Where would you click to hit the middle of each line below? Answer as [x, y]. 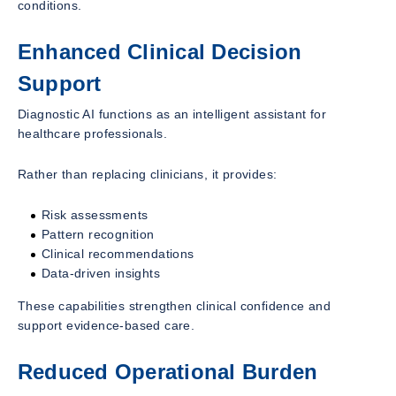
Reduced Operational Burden [168, 371]
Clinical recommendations [118, 253]
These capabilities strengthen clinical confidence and [175, 305]
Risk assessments [95, 214]
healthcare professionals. [92, 133]
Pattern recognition [98, 234]
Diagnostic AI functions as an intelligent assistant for [172, 114]
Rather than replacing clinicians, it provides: [148, 174]
